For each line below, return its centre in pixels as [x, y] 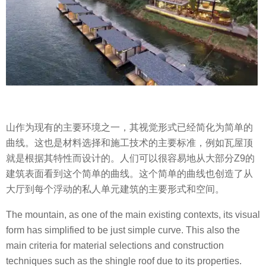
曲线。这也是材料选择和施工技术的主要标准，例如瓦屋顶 [129, 143]
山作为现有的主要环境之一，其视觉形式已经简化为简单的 [129, 128]
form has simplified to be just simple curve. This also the [123, 230]
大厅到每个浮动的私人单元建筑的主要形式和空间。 [115, 189]
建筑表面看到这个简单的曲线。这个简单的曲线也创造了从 [129, 174]
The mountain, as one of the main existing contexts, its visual [133, 214]
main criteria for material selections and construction [115, 245]
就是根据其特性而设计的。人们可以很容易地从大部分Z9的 [130, 159]
